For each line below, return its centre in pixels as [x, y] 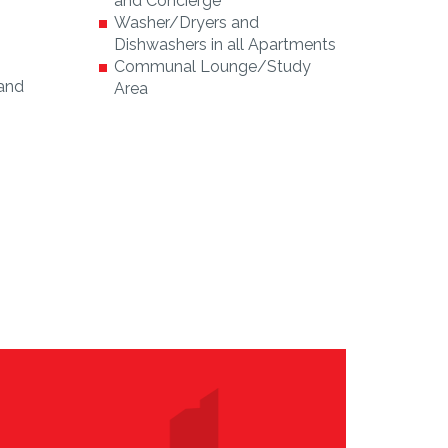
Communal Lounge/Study [212, 66]
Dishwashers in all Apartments [224, 44]
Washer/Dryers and [186, 22]
